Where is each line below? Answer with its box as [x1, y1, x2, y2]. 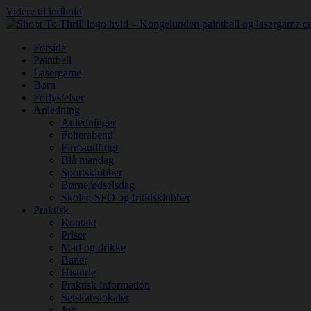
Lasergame [33, 67, 81, 78]
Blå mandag [61, 154, 114, 166]
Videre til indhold [6, 6, 82, 17]
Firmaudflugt [61, 142, 118, 153]
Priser [61, 229, 86, 241]
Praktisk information [61, 279, 150, 291]
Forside [33, 42, 66, 53]
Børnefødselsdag [61, 179, 135, 191]
